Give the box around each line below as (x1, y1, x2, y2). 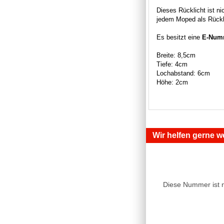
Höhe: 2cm (156, 78, 188, 86)
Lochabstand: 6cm (156, 69, 210, 77)
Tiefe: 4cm (156, 60, 187, 68)
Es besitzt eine (156, 33, 202, 41)
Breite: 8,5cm (156, 51, 195, 59)
